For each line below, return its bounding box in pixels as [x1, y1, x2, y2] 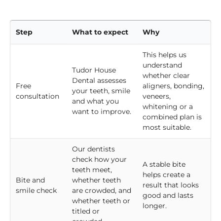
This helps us [143, 50, 186, 60]
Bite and [16, 176, 45, 185]
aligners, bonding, [143, 81, 204, 91]
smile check [16, 186, 57, 195]
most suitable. [143, 123, 191, 132]
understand [143, 61, 182, 70]
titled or [72, 207, 100, 216]
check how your [72, 155, 127, 164]
